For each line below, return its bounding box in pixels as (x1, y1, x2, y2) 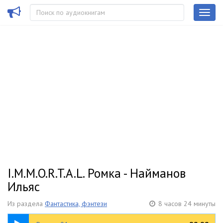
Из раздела (7, 199, 45, 208)
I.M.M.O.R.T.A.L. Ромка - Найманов (7, 165, 186, 181)
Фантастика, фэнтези (45, 199, 107, 208)
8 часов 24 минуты (158, 199, 216, 208)
